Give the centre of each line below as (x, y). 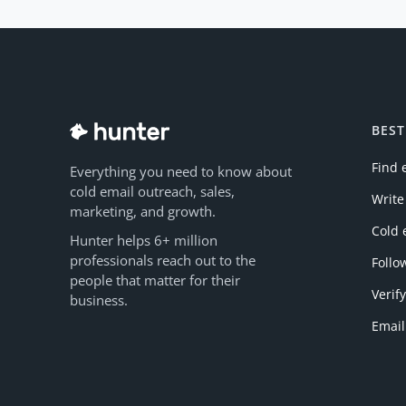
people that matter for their (155, 280)
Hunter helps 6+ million (144, 240)
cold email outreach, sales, (152, 191)
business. (99, 300)
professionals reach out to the (163, 260)
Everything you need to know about (181, 171)
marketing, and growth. (143, 211)
